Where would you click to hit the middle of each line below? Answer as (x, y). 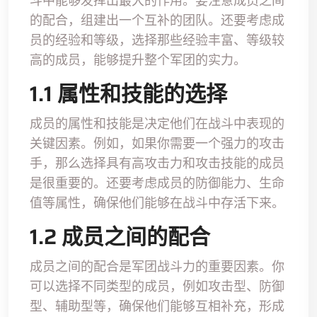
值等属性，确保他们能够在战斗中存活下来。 (157, 202)
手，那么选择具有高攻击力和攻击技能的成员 (157, 163)
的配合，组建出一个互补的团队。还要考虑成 (157, 20)
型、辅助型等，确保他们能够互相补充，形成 (157, 306)
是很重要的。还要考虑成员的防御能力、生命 (157, 183)
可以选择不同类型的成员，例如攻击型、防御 (157, 286)
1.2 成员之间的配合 (120, 236)
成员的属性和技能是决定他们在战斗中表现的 (157, 123)
